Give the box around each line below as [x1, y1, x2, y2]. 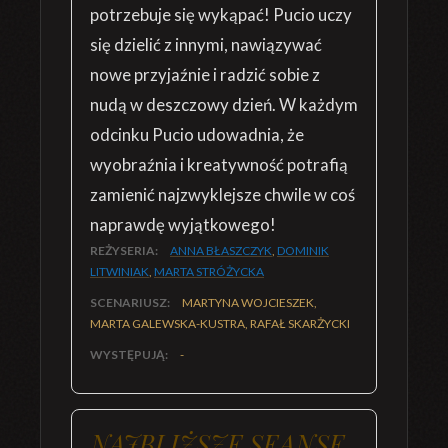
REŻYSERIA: [90, 243, 160, 258]
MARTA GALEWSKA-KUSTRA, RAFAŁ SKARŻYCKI [90, 316, 350, 331]
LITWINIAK [90, 264, 149, 279]
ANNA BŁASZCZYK [170, 243, 272, 258]
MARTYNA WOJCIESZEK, [182, 295, 317, 310]
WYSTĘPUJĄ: [90, 347, 170, 362]
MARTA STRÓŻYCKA [154, 264, 264, 279]
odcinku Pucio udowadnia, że [90, 124, 304, 145]
